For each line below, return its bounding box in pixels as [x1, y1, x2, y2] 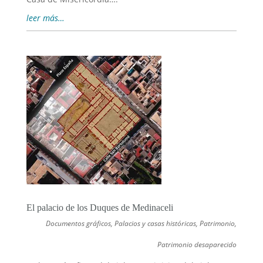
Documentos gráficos [46, 218, 112, 229]
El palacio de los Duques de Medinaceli [26, 203, 173, 213]
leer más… [26, 12, 65, 24]
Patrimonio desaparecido [157, 240, 237, 250]
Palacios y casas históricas [114, 218, 197, 229]
